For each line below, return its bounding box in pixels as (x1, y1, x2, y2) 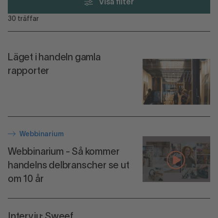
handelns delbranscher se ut (8, 162, 129, 171)
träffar (16, 16, 39, 23)
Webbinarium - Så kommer (8, 148, 120, 157)
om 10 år (8, 175, 44, 184)
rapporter (8, 67, 50, 76)
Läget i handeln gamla (8, 54, 101, 63)
